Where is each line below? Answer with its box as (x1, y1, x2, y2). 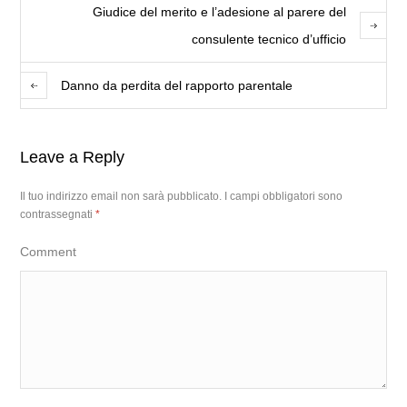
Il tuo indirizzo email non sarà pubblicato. (20, 190, 223, 203)
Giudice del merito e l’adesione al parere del (92, 5, 346, 19)
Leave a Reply (20, 148, 125, 166)
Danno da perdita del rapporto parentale (61, 78, 293, 93)
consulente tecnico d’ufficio (191, 32, 346, 46)
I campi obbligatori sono (224, 190, 343, 203)
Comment (20, 244, 77, 259)
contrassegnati (20, 208, 96, 221)
